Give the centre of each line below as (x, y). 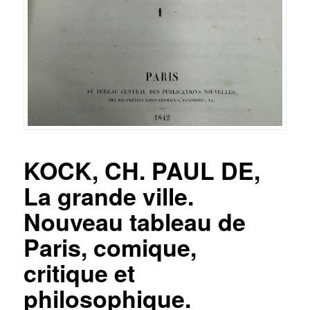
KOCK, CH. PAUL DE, (142, 170)
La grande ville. (108, 195)
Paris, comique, (110, 247)
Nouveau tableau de (134, 221)
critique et (79, 272)
